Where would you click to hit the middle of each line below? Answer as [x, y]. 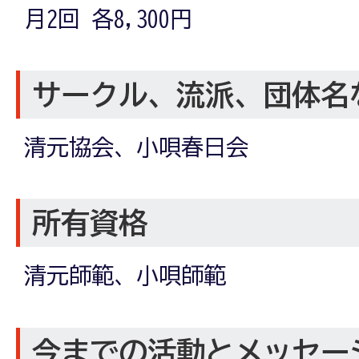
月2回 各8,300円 [108, 19]
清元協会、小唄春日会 [136, 147]
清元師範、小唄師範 [125, 275]
